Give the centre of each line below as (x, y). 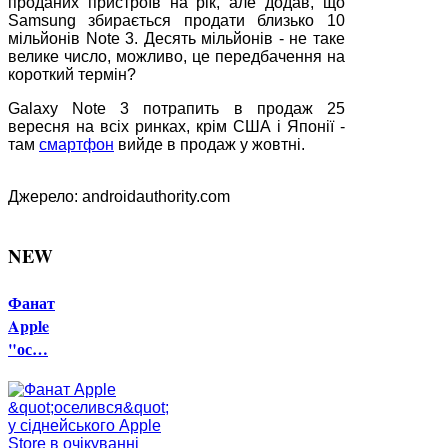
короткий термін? (72, 74)
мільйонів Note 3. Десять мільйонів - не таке (176, 38)
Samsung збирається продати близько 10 (176, 20)
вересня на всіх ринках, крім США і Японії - (176, 126)
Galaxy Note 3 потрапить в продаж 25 (176, 108)
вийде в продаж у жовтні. (209, 144)
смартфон (76, 144)
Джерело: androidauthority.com (119, 196)
